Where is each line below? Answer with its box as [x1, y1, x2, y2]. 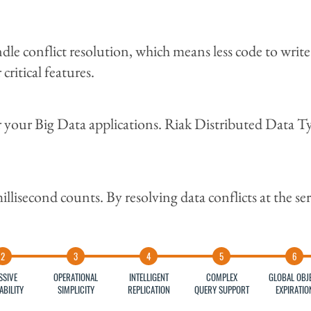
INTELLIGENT [128, 269, 169, 284]
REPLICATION [127, 282, 170, 296]
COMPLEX [205, 269, 237, 284]
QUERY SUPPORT [194, 282, 249, 296]
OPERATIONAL [53, 269, 98, 284]
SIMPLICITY [57, 282, 94, 296]
